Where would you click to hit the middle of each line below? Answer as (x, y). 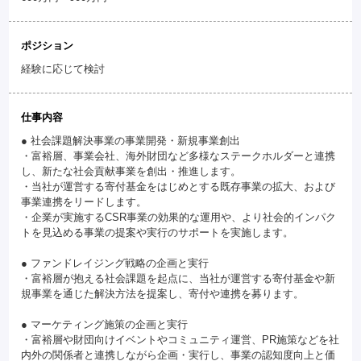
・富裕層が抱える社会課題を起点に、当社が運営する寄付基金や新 (178, 278)
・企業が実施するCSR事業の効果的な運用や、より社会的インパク (179, 217)
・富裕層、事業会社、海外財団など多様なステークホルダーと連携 (178, 156)
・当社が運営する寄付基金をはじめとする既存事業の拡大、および (178, 187)
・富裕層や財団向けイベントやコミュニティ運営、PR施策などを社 (180, 340)
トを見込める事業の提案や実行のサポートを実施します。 (158, 232)
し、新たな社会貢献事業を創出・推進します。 (131, 171)
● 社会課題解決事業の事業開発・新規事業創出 (131, 141)
